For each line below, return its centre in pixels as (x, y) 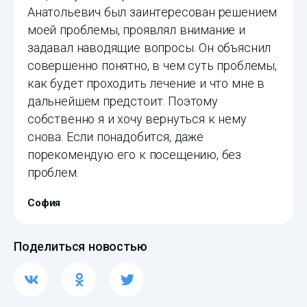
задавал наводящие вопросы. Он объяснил (149, 48)
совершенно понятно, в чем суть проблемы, (152, 66)
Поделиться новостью (81, 247)
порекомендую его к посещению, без (135, 155)
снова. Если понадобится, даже (115, 137)
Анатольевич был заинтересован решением (152, 12)
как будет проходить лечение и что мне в (146, 84)
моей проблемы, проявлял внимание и (136, 30)
